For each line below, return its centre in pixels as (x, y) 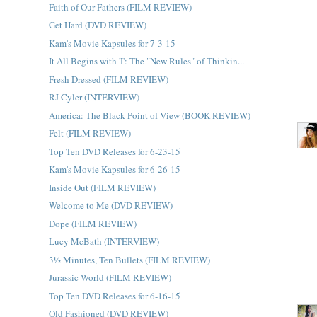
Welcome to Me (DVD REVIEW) (110, 205)
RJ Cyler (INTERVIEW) (94, 97)
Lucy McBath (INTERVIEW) (104, 241)
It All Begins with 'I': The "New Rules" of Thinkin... (146, 61)
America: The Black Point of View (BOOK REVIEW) (149, 115)
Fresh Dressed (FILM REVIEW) (108, 79)
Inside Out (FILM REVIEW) (102, 187)
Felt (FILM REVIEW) (90, 133)
